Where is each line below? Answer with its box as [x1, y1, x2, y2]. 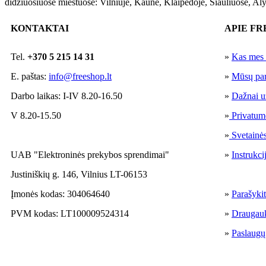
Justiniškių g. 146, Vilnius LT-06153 [11, 169, 147, 179]
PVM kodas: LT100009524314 [11, 208, 129, 218]
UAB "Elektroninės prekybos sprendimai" [11, 150, 169, 160]
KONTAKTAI [11, 23, 69, 33]
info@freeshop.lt [49, 71, 112, 81]
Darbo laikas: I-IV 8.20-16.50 [11, 91, 122, 101]
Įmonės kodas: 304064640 [11, 189, 110, 199]
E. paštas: [11, 71, 49, 81]
